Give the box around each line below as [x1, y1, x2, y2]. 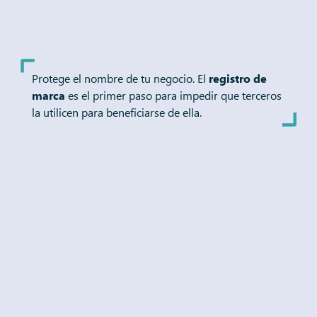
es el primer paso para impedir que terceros [64, 88, 282, 103]
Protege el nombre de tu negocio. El [31, 71, 209, 86]
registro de [208, 71, 267, 86]
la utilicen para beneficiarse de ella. [31, 105, 202, 120]
